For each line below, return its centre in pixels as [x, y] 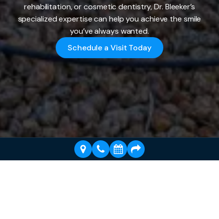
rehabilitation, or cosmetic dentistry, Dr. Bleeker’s [109, 7]
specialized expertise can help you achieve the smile [109, 19]
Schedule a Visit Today [109, 48]
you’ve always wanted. [109, 31]
